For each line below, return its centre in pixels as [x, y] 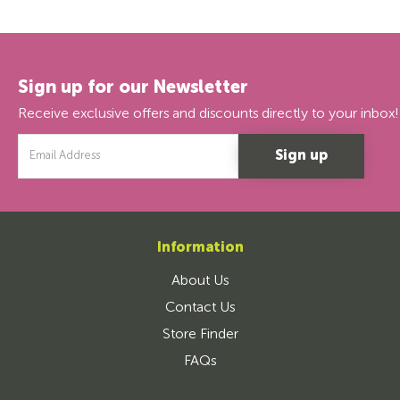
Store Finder [200, 335]
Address [38, 159]
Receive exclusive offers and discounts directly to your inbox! [208, 114]
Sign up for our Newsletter [133, 88]
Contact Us [200, 308]
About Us [200, 282]
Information [200, 249]
